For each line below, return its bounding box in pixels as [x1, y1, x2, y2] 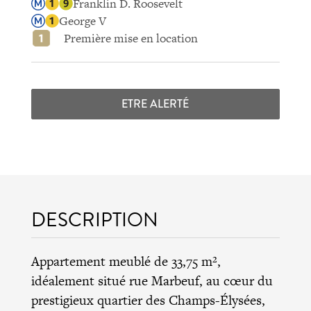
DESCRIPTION [31, 205, 158, 235]
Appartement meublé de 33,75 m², [31, 252, 221, 271]
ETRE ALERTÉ [121, 96, 190, 112]
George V [58, 12, 106, 29]
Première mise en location [63, 29, 198, 47]
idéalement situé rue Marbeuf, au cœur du [31, 271, 273, 291]
